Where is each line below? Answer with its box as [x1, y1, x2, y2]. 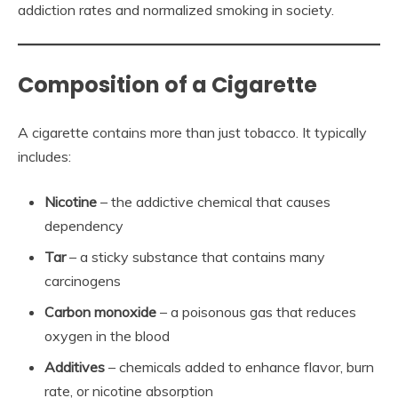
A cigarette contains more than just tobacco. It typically [18, 123, 367, 141]
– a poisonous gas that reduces [156, 302, 356, 321]
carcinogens [44, 271, 121, 290]
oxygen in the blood [44, 326, 170, 345]
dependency [44, 216, 123, 235]
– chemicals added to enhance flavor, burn [105, 357, 374, 376]
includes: [18, 147, 71, 165]
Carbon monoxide [44, 302, 156, 321]
